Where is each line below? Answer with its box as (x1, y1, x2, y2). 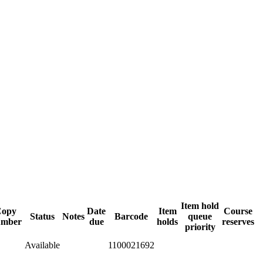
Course (224, 205, 252, 216)
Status (30, 211, 55, 221)
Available (25, 240, 60, 250)
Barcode (114, 211, 148, 221)
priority (184, 221, 215, 232)
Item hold (181, 200, 219, 211)
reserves (222, 216, 254, 227)
